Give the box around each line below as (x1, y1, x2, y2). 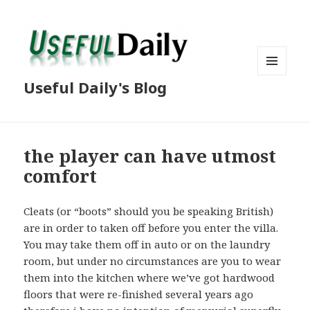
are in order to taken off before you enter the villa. (24, 221, 279, 235)
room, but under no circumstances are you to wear (24, 254, 282, 268)
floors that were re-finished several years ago (24, 287, 254, 302)
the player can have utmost (24, 143, 277, 169)
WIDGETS (257, 98, 298, 110)
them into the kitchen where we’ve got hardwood (24, 271, 275, 285)
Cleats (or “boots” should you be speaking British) (24, 204, 274, 219)
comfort (24, 163, 98, 189)
